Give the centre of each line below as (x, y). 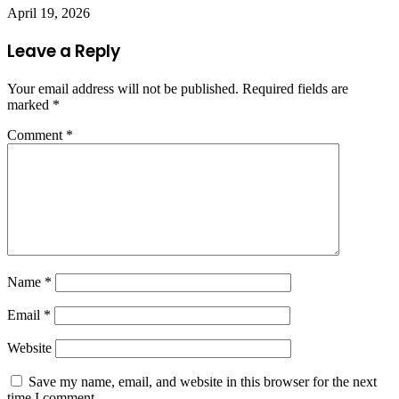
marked (30, 104)
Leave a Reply (64, 52)
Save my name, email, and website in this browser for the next (203, 381)
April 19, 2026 (49, 13)
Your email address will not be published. (123, 88)
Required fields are (295, 88)
